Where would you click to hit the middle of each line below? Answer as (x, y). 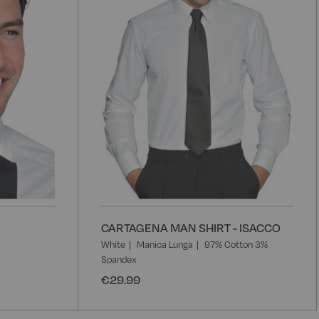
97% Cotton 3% (236, 244)
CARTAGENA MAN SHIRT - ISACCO (191, 227)
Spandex (119, 259)
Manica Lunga (165, 244)
